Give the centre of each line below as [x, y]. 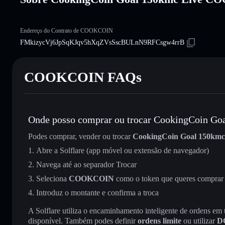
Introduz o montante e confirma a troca [97, 192]
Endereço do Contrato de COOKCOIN [67, 30]
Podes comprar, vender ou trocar [80, 136]
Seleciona [52, 178]
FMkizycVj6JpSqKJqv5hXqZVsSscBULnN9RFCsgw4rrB [102, 42]
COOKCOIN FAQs [83, 77]
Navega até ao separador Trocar [86, 164]
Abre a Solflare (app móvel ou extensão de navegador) [123, 150]
